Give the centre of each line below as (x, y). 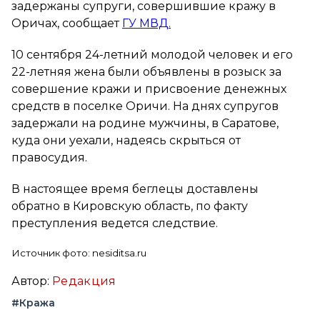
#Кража (33, 302)
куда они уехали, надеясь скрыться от (126, 140)
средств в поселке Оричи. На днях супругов (145, 106)
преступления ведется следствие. (115, 223)
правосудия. (49, 157)
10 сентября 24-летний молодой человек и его (152, 54)
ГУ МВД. (146, 23)
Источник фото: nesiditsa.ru (79, 252)
